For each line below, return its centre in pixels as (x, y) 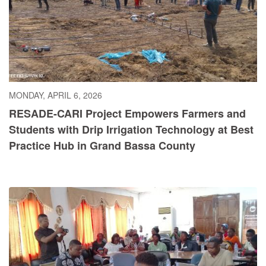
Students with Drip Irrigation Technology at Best (131, 130)
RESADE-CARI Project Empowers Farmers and (127, 114)
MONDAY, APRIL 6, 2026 (56, 95)
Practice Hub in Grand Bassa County (102, 146)
